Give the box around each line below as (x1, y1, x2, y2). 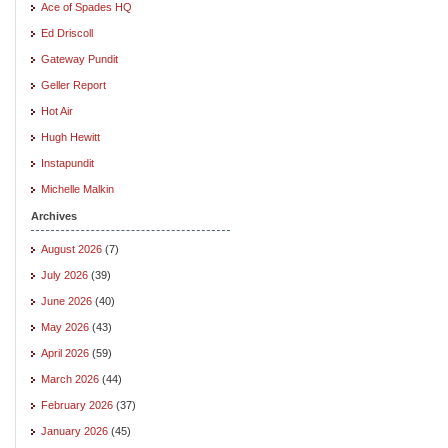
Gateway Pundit (41, 52, 118, 65)
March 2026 (41, 372, 99, 385)
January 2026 (41, 424, 108, 437)
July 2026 (41, 268, 88, 281)
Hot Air (41, 104, 73, 117)
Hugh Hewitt (41, 130, 100, 143)
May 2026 (41, 320, 89, 333)
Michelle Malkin (41, 182, 114, 195)
